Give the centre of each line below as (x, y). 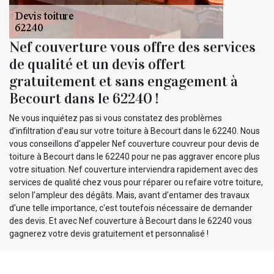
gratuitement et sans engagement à (124, 81)
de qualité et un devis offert (97, 64)
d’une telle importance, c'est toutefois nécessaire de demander (131, 208)
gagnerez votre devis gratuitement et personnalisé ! (109, 233)
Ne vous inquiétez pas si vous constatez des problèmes (116, 118)
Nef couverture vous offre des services (132, 47)
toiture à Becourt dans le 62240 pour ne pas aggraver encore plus (135, 156)
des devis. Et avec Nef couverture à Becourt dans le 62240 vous (131, 220)
